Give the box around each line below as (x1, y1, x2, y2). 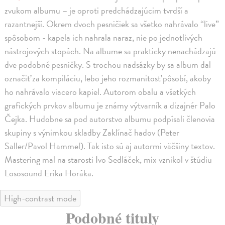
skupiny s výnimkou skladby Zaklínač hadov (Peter (5, 125, 180, 139)
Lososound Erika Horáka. (5, 166, 94, 180)
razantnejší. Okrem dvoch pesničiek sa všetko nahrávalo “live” (5, 17, 219, 31)
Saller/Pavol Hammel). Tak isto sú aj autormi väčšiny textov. (5, 139, 215, 153)
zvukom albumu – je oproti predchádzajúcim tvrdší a (5, 3, 189, 17)
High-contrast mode (4, 191, 76, 205)
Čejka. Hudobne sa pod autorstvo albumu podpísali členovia (5, 111, 215, 126)
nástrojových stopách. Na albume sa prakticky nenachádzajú (5, 44, 216, 58)
